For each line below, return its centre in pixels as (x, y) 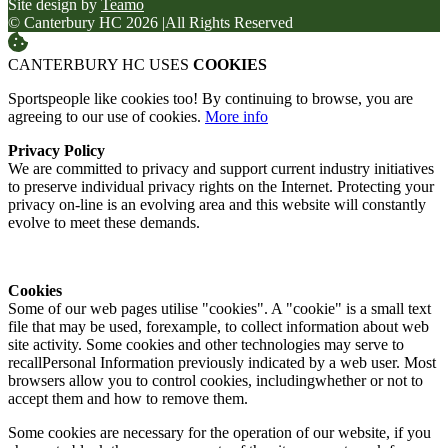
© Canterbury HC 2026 (85, 22)
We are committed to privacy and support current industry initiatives (221, 168)
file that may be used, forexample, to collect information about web (218, 326)
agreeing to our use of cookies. (106, 116)
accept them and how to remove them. (128, 398)
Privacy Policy (56, 150)
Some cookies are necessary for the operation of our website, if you (219, 432)
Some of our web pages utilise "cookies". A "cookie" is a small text (219, 308)
